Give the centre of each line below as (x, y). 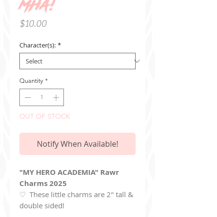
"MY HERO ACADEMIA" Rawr (69, 172)
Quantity (31, 81)
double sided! (42, 205)
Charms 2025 (43, 183)
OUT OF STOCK (45, 116)
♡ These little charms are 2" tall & (76, 194)
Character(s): (38, 45)
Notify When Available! (77, 144)
